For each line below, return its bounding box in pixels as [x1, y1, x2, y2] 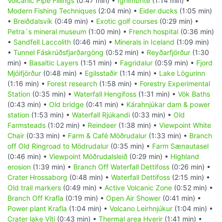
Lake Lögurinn [159, 69, 205, 78]
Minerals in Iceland [114, 38, 174, 47]
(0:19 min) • [63, 194, 106, 203]
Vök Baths [178, 90, 210, 99]
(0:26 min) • [169, 163, 211, 171]
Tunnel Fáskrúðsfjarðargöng [13, 48, 104, 57]
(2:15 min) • [170, 173, 210, 182]
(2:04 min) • [96, 6, 139, 15]
